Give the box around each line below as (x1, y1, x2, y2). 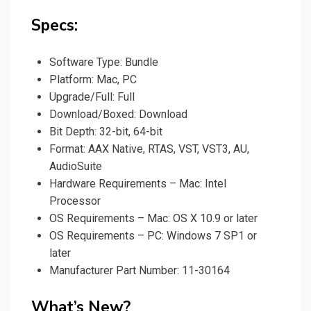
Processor (49, 194, 101, 208)
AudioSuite (49, 160, 102, 174)
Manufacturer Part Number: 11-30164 (49, 264, 230, 278)
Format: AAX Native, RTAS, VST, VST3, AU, (49, 142, 249, 156)
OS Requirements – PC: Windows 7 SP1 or (49, 229, 257, 243)
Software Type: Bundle (49, 56, 158, 69)
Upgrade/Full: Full (49, 90, 135, 104)
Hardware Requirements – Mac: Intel (49, 177, 226, 191)
